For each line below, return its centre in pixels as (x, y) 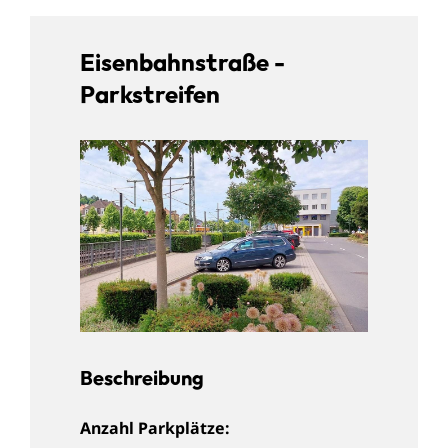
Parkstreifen (150, 93)
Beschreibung (142, 377)
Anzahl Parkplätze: (155, 427)
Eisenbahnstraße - (182, 61)
